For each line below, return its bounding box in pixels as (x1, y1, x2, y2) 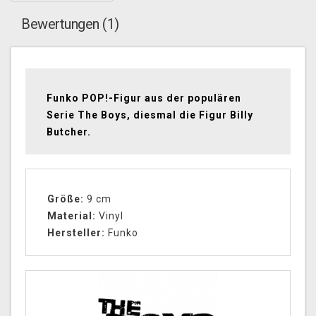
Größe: (47, 193, 84, 205)
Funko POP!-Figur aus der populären (47, 92, 241, 104)
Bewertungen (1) (21, 16, 119, 33)
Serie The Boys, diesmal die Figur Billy (47, 109, 253, 121)
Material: (47, 210, 96, 222)
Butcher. (47, 126, 91, 138)
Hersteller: (47, 227, 108, 239)
